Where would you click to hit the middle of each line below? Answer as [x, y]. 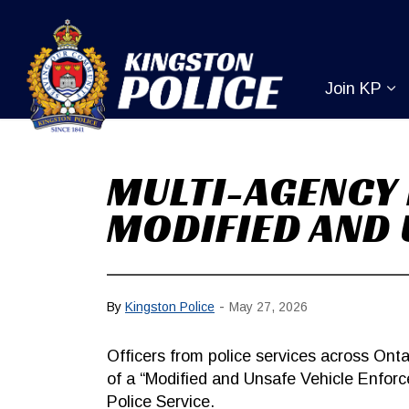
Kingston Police [170, 306]
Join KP [354, 89]
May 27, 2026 [268, 306]
